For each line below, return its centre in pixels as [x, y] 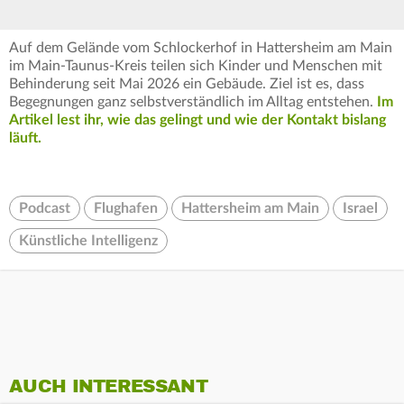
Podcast [45, 208]
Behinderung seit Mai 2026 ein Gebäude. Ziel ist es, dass [187, 83]
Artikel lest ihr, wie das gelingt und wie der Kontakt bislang [197, 119]
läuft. [25, 138]
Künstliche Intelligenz [88, 240]
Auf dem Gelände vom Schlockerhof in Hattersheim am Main [201, 47]
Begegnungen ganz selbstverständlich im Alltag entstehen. [193, 101]
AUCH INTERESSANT [108, 386]
